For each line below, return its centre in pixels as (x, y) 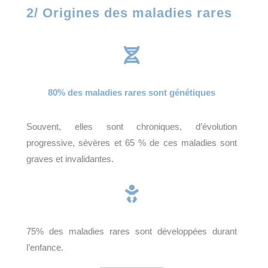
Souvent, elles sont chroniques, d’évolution (132, 127)
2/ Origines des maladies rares (129, 13)
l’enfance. (45, 248)
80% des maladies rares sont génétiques (132, 93)
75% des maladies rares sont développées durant (132, 232)
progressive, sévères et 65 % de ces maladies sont (132, 143)
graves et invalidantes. (70, 159)
